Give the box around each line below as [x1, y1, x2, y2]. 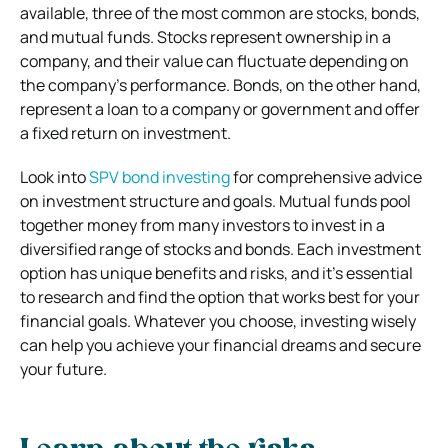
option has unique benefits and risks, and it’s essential [20, 261, 413, 284]
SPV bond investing [89, 165, 230, 188]
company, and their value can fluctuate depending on [20, 49, 409, 72]
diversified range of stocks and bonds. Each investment [20, 237, 421, 260]
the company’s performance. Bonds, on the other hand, [20, 73, 421, 96]
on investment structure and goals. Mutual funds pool [20, 189, 411, 212]
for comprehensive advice [230, 165, 422, 188]
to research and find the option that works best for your [20, 285, 420, 308]
